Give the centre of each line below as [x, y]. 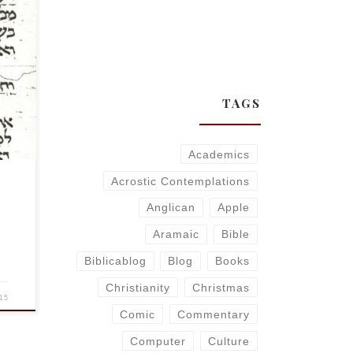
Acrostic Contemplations [180, 181]
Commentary [213, 314]
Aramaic [176, 234]
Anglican [171, 208]
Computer [158, 341]
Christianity [138, 287]
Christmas [221, 287]
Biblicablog [116, 261]
